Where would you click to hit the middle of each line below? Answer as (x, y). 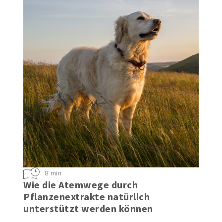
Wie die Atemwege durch (81, 184)
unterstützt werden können (88, 208)
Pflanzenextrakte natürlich (87, 196)
